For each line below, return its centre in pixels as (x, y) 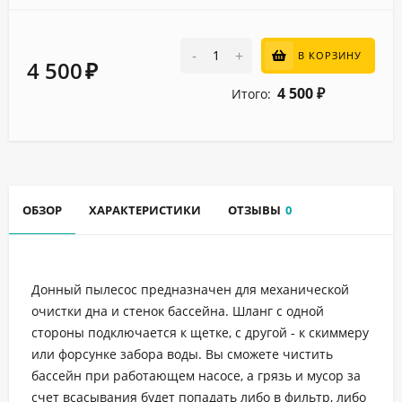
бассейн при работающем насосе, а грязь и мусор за (196, 376)
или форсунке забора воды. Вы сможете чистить (182, 354)
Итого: (251, 94)
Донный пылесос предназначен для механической (190, 290)
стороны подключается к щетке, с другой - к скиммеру (200, 333)
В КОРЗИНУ (330, 56)
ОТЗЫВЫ (254, 210)
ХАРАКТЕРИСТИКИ (145, 210)
